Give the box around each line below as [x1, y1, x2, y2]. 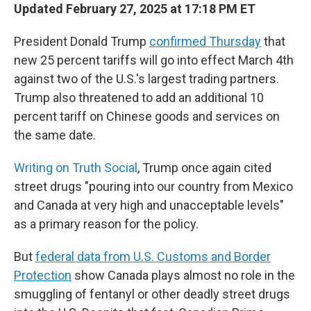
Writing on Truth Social [14, 160, 137, 175]
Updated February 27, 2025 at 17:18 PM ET [14, 1, 255, 16]
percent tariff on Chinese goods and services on [14, 109, 280, 124]
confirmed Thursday [149, 34, 261, 49]
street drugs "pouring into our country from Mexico [14, 179, 293, 194]
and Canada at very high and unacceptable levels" [14, 198, 284, 212]
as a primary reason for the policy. [14, 217, 199, 231]
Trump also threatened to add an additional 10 [14, 90, 264, 105]
